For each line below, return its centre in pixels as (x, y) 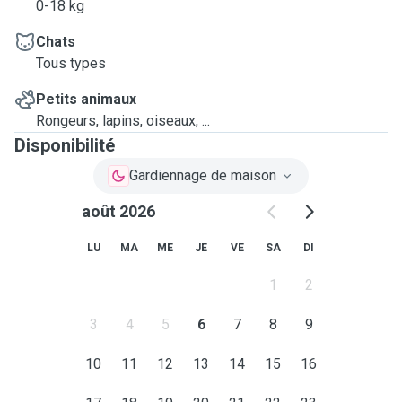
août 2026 (118, 211)
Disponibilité (65, 145)
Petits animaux (86, 99)
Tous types (71, 63)
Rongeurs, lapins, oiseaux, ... (123, 121)
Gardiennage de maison (203, 175)
